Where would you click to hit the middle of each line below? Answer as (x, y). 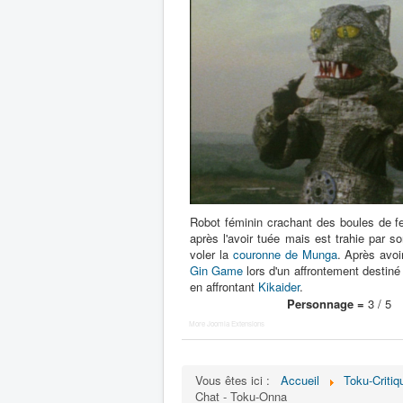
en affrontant (224, 287)
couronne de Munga (285, 254)
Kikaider (279, 287)
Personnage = (326, 304)
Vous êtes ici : (236, 380)
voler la (211, 254)
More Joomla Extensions (227, 323)
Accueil (300, 380)
